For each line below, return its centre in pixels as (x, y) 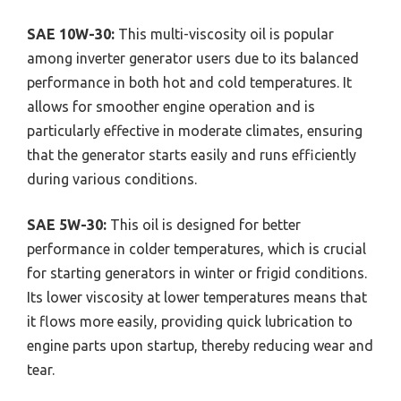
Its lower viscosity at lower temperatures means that (197, 297)
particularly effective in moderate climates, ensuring (195, 131)
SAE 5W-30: (67, 225)
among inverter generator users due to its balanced (193, 58)
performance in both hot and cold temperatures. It (189, 82)
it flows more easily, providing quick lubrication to (190, 321)
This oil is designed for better (204, 225)
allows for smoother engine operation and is (171, 107)
